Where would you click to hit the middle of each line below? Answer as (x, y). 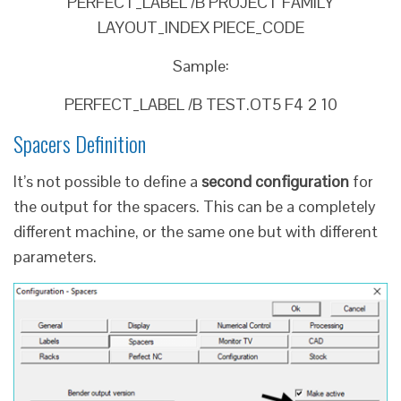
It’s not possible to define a (107, 181)
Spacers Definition (80, 143)
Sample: (200, 65)
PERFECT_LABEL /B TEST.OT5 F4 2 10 (200, 104)
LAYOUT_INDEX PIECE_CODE (200, 27)
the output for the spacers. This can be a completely (195, 206)
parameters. (55, 256)
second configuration (275, 181)
